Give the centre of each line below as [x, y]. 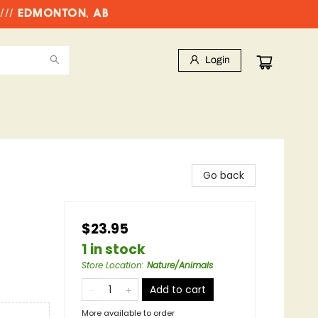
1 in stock [114, 250]
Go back [224, 175]
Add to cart [178, 290]
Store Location [112, 265]
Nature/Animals [180, 265]
